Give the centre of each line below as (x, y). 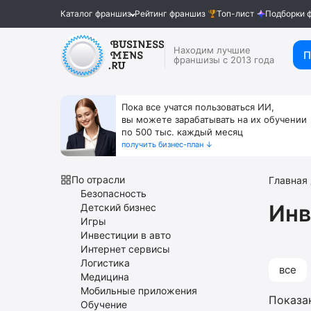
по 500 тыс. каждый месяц (182, 132)
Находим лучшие (212, 50)
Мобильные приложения (139, 291)
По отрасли (98, 179)
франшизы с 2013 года (224, 60)
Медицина (105, 277)
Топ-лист (235, 14)
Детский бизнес (118, 207)
